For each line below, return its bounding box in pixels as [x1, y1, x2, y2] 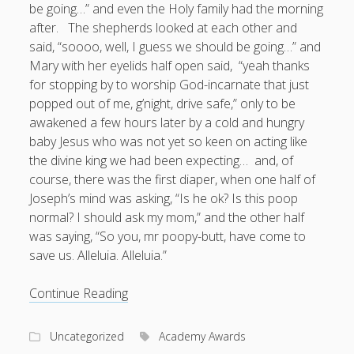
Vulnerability [127, 321, 194, 339]
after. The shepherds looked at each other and [29, 18, 298, 36]
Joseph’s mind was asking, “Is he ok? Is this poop [29, 189, 299, 207]
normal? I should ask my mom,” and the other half [29, 208, 305, 226]
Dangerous [127, 302, 191, 320]
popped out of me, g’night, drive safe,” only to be [29, 94, 296, 112]
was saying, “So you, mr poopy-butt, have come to [29, 227, 307, 245]
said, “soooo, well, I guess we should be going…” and [29, 37, 322, 55]
